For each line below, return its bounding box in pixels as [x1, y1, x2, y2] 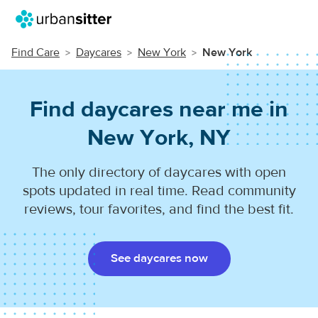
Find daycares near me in [30, 95, 288, 124]
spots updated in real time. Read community [22, 182, 296, 199]
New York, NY [87, 124, 231, 152]
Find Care [11, 45, 60, 60]
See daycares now [110, 251, 208, 266]
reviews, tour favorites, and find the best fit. [24, 200, 294, 218]
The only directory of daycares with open [32, 163, 286, 181]
